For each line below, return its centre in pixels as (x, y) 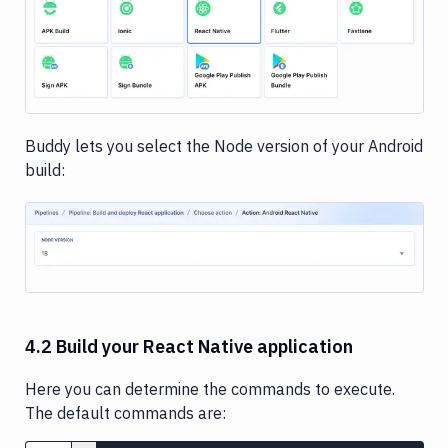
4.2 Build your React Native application (189, 347)
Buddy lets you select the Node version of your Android (224, 145)
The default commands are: (125, 413)
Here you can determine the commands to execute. (210, 389)
